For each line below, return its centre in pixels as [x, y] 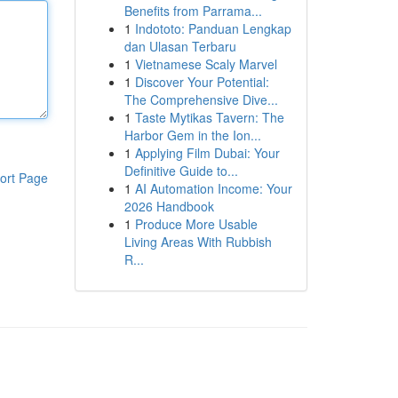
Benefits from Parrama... [193, 11]
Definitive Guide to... [181, 171]
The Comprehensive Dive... [201, 99]
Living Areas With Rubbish [198, 242]
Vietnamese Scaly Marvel [206, 64]
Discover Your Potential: [202, 82]
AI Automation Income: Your [213, 188]
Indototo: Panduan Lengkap [213, 28]
